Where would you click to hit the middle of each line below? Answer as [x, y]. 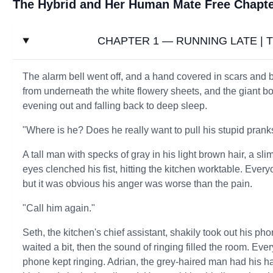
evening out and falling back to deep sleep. [115, 106]
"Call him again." [59, 208]
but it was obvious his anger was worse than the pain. [138, 184]
